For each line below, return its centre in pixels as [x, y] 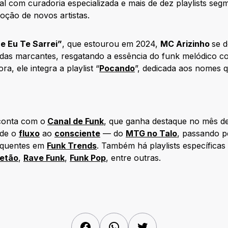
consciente [77, 133]
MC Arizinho [186, 44]
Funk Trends [72, 146]
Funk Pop [88, 158]
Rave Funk [44, 158]
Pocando [117, 68]
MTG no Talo [151, 133]
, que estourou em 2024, [111, 44]
